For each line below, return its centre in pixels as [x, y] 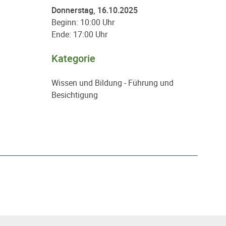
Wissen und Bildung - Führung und [112, 83]
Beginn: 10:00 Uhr [83, 22]
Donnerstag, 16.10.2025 [95, 10]
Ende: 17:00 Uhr [79, 34]
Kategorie [73, 58]
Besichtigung [75, 95]
